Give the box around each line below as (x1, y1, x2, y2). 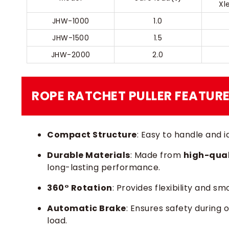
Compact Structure (47, 129, 137, 141)
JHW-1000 (52, 16, 89, 26)
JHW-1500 (52, 33, 89, 43)
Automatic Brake (47, 202, 126, 214)
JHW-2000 (51, 50, 90, 60)
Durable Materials (47, 149, 130, 161)
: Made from (130, 149, 184, 161)
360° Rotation (47, 182, 112, 194)
